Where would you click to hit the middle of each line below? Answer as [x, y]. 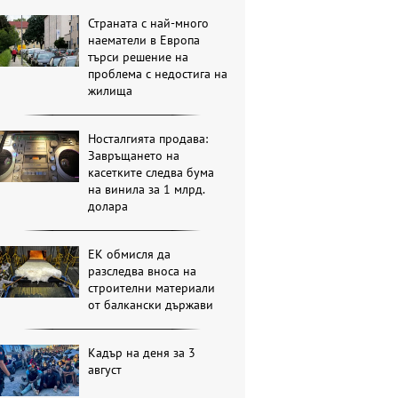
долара [108, 207]
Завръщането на [134, 156]
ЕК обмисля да [130, 255]
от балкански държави [151, 305]
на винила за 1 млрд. [147, 190]
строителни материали [152, 288]
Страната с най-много [149, 24]
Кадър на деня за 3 [142, 353]
